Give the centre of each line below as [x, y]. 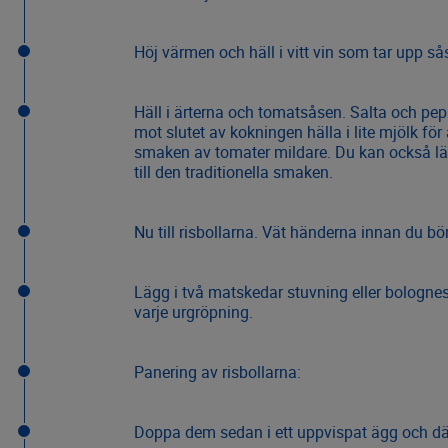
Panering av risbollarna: [217, 372]
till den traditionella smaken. [233, 172]
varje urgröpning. [193, 312]
